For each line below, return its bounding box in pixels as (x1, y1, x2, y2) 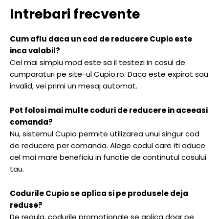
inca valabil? (10, 45, 60, 56)
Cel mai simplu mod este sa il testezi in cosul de (10, 57, 185, 68)
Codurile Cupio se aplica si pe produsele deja (10, 188, 188, 199)
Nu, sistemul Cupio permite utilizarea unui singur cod (10, 129, 199, 139)
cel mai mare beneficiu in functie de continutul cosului (10, 152, 206, 163)
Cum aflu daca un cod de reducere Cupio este (10, 34, 192, 44)
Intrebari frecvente (10, 5, 140, 23)
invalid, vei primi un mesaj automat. (10, 81, 137, 91)
